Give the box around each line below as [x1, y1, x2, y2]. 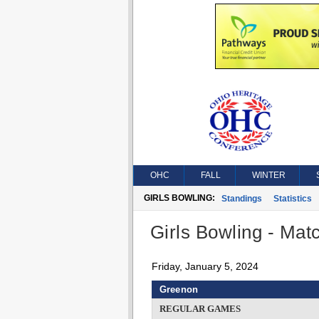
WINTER [251, 170, 286, 180]
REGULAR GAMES [159, 303, 241, 314]
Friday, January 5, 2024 [151, 261, 258, 272]
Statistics [273, 194, 312, 204]
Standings [221, 194, 262, 204]
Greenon [159, 284, 199, 295]
